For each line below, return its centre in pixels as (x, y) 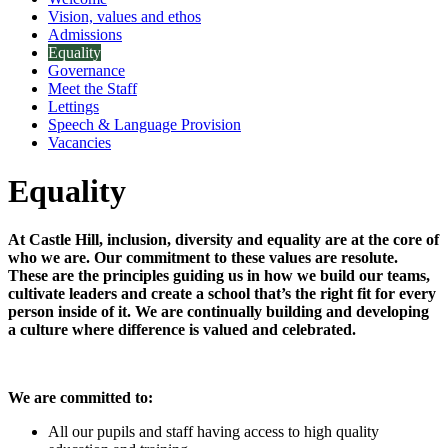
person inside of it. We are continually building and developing (218, 312)
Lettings (73, 106)
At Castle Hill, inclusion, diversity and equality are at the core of (223, 240)
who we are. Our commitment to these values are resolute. (203, 258)
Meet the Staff (92, 88)
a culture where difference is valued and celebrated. (182, 330)
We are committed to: (80, 398)
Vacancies (79, 142)
